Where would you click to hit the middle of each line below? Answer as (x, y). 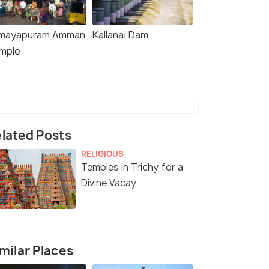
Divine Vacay (109, 183)
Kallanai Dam (120, 35)
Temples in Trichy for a (132, 168)
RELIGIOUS (102, 154)
